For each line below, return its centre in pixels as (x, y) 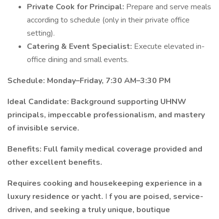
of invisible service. (43, 128)
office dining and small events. (78, 60)
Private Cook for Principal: (77, 7)
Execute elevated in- (169, 46)
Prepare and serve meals (169, 7)
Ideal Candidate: (39, 102)
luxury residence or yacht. (56, 197)
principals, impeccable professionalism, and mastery (106, 115)
